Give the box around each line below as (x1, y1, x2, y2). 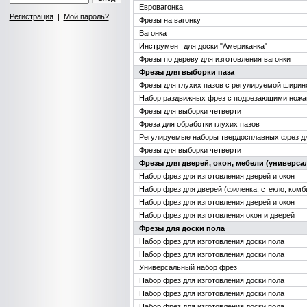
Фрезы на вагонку (139, 16, 201, 24)
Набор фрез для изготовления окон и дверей (139, 211, 295, 219)
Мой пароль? (63, 12, 109, 21)
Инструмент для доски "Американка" (139, 42, 267, 50)
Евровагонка (139, 3, 183, 11)
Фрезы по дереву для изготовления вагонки (139, 55, 291, 63)
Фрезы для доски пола (139, 224, 225, 232)
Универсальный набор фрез (139, 263, 237, 271)
